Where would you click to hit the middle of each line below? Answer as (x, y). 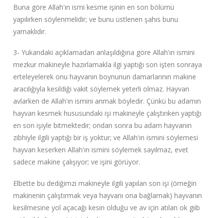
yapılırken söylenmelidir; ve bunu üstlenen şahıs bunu (95, 19)
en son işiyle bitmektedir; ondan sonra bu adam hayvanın (102, 126)
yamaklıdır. (29, 31)
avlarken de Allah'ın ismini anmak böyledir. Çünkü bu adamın (107, 101)
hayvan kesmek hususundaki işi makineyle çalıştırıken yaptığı (107, 113)
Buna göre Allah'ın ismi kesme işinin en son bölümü (93, 7)
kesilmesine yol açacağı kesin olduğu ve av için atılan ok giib (106, 207)
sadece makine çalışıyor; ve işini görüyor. (76, 162)
